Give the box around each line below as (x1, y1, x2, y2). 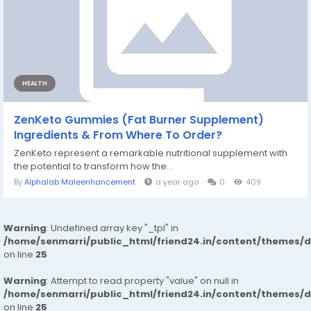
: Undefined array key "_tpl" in (47, 221, 178, 235)
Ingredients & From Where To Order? (14, 127, 222, 143)
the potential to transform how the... (14, 160, 173, 173)
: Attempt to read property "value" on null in (47, 274, 239, 287)
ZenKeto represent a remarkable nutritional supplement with (14, 146, 287, 160)
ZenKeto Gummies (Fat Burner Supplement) (14, 112, 264, 128)
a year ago (155, 176, 199, 187)
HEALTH (22, 79, 47, 87)
